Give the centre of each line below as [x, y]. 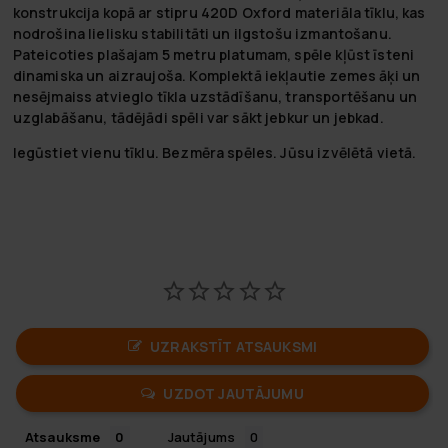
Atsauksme [63, 436]
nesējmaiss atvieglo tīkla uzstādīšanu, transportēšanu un [215, 96]
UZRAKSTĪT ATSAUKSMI [233, 346]
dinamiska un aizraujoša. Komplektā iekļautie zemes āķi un [216, 75]
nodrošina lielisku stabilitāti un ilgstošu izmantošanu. [202, 33]
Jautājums [201, 436]
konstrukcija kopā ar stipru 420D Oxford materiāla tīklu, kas [219, 12]
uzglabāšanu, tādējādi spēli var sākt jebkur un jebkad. [198, 117]
